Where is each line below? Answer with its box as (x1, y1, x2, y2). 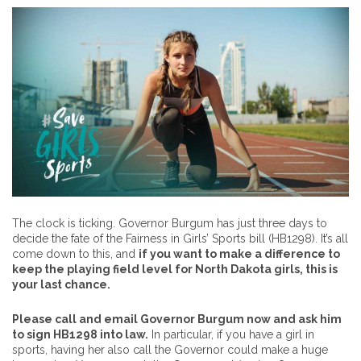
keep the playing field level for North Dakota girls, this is (12, 263, 338, 276)
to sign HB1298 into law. (12, 328, 148, 342)
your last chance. (12, 278, 110, 292)
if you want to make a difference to (139, 247, 340, 261)
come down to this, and (12, 247, 139, 261)
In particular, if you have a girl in (148, 328, 314, 342)
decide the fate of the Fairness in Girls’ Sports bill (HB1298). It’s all (12, 232, 348, 246)
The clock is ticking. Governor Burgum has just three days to (12, 217, 327, 230)
